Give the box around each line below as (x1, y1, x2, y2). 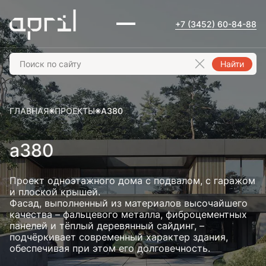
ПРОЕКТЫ (55, 106, 95, 116)
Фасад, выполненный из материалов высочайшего (9, 197, 248, 209)
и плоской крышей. (9, 186, 100, 198)
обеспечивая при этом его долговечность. (9, 242, 210, 254)
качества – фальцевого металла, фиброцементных (9, 208, 247, 220)
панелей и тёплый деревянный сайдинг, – (9, 220, 204, 232)
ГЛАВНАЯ (9, 106, 49, 116)
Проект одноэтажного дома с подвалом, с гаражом (9, 175, 255, 186)
